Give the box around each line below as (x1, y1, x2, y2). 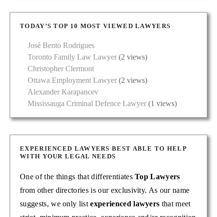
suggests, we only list (20, 199, 91, 208)
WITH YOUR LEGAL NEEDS (20, 152, 116, 160)
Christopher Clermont (28, 64, 94, 73)
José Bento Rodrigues (28, 41, 94, 49)
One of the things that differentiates (20, 172, 135, 181)
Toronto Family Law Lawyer (28, 52, 117, 61)
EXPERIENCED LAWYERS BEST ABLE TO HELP (20, 144, 187, 152)
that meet (159, 199, 191, 208)
